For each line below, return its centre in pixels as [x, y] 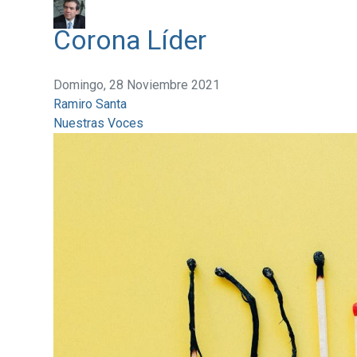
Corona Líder [129, 41]
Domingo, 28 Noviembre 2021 [136, 85]
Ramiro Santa [90, 104]
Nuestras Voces [98, 124]
